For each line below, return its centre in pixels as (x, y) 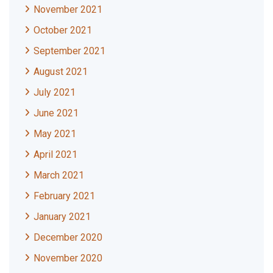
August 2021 (61, 72)
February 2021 (64, 196)
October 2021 (63, 30)
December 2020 (68, 238)
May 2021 (55, 134)
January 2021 (62, 217)
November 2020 (68, 258)
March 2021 (59, 175)
